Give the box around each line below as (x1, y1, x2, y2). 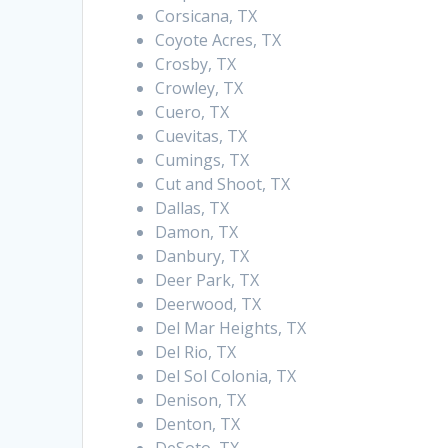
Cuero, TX (155, 101, 230, 124)
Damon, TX (155, 221, 239, 244)
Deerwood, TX (155, 293, 262, 316)
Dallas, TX (155, 197, 230, 220)
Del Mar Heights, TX (155, 317, 307, 340)
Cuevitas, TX (155, 125, 248, 148)
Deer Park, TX (155, 269, 260, 292)
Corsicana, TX (155, 5, 258, 28)
